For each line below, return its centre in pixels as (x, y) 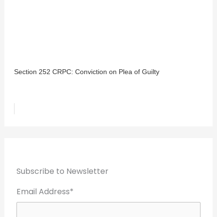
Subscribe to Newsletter (62, 171)
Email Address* (45, 192)
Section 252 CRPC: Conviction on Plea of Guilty (86, 72)
